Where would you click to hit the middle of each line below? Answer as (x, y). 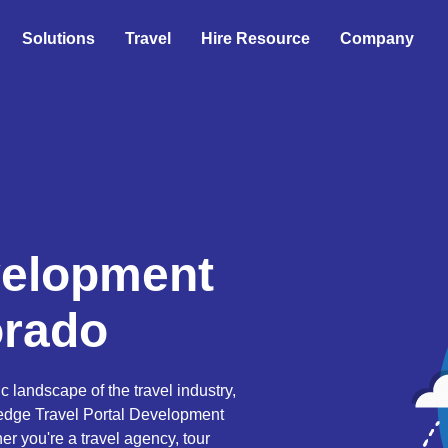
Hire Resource (255, 38)
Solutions (58, 38)
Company (377, 38)
